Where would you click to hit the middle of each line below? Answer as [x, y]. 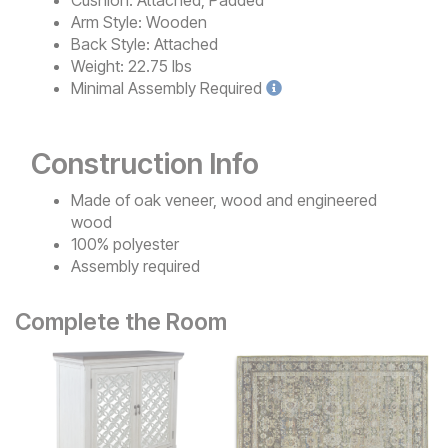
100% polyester [125, 243]
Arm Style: [106, 21]
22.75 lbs [160, 65]
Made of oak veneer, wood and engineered [224, 199]
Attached [186, 43]
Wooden [176, 21]
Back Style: [110, 43]
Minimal [97, 87]
